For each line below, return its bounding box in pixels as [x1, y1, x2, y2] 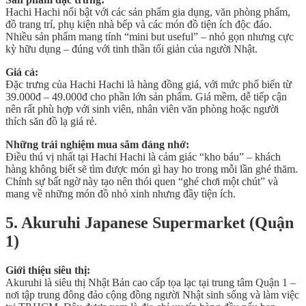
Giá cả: [5, 66, 38, 79]
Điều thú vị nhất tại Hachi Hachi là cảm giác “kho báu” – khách [5, 151, 281, 163]
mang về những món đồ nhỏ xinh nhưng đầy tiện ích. [5, 188, 236, 200]
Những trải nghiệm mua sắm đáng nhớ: [5, 139, 189, 151]
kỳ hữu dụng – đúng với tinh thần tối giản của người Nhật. [5, 43, 258, 55]
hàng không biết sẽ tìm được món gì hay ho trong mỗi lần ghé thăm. [5, 163, 298, 176]
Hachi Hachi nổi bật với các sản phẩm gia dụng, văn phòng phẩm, [5, 6, 290, 18]
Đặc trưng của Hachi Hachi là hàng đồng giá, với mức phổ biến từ [5, 79, 292, 91]
